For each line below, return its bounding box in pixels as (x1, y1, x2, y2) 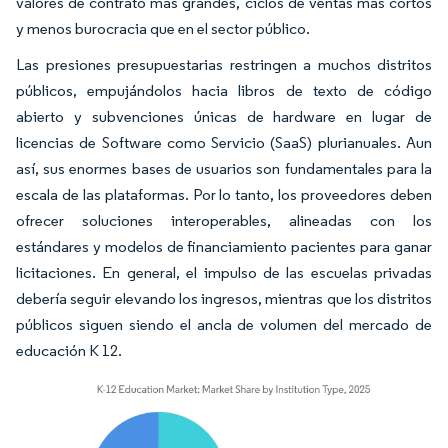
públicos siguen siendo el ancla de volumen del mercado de (16, 315, 432, 334)
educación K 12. (16, 341, 122, 360)
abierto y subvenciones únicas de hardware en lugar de (16, 107, 432, 126)
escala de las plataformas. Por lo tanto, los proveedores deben (16, 185, 432, 204)
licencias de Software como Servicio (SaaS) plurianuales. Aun (16, 133, 432, 152)
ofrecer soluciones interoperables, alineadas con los (16, 211, 432, 230)
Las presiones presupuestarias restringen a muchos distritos (16, 55, 432, 74)
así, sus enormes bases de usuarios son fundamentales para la (16, 159, 432, 178)
